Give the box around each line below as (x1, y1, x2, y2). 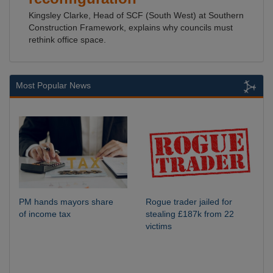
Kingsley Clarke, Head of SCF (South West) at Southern (29, 10, 244, 20)
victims (146, 221, 172, 232)
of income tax (19, 209, 71, 219)
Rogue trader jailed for (146, 197, 232, 207)
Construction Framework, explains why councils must (29, 23, 233, 32)
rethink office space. (29, 35, 106, 44)
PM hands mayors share (19, 197, 113, 207)
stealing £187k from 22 (146, 209, 234, 219)
